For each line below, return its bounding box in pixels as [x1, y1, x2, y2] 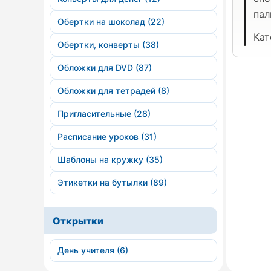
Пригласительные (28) [57, 108, 151, 119]
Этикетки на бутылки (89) [57, 177, 167, 188]
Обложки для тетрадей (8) [57, 85, 169, 96]
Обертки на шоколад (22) [57, 16, 165, 27]
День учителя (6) [57, 245, 128, 255]
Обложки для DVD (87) [57, 62, 152, 73]
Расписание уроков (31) [57, 131, 157, 142]
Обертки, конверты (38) [57, 39, 159, 50]
